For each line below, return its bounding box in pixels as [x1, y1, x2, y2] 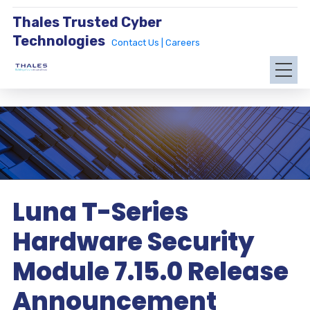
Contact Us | [111, 37, 165, 48]
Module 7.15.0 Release [12, 254, 289, 289]
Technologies [12, 33, 105, 49]
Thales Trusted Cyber [12, 14, 162, 30]
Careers [165, 37, 200, 48]
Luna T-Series [12, 194, 188, 230]
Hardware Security [12, 224, 255, 259]
